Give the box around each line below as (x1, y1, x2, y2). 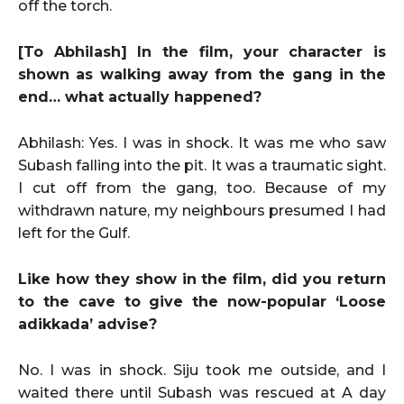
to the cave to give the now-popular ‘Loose (18, 292, 386, 310)
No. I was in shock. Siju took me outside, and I (18, 361, 386, 379)
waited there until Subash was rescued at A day (18, 383, 386, 401)
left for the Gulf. (18, 224, 130, 242)
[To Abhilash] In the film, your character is (18, 42, 386, 60)
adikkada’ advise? (18, 315, 157, 333)
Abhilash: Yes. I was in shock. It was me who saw (18, 133, 386, 151)
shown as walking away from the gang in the (18, 65, 386, 83)
